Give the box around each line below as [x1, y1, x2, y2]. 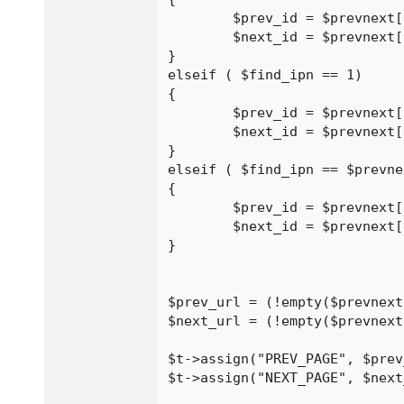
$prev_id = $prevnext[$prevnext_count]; [168, 104, 233, 121]
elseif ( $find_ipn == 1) [168, 66, 371, 83]
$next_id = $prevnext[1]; [168, 217, 233, 234]
